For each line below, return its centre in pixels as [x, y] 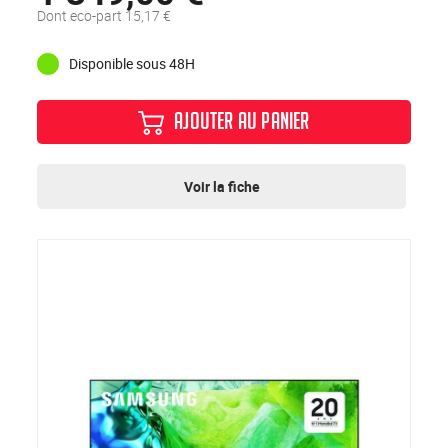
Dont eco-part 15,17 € [104, 15]
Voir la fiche [221, 186]
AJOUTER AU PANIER [242, 124]
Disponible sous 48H [132, 63]
